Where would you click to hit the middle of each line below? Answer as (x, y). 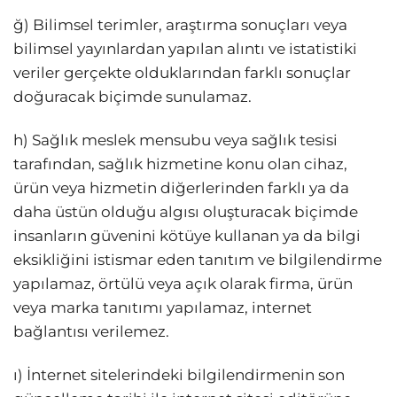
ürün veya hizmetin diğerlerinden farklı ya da (181, 187)
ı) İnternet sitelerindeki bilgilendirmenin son (179, 374)
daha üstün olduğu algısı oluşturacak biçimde (186, 211)
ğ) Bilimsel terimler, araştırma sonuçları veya (180, 24)
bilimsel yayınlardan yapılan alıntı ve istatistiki (185, 48)
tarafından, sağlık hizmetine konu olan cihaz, (180, 163)
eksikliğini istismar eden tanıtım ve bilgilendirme (198, 259)
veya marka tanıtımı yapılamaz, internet (163, 307)
